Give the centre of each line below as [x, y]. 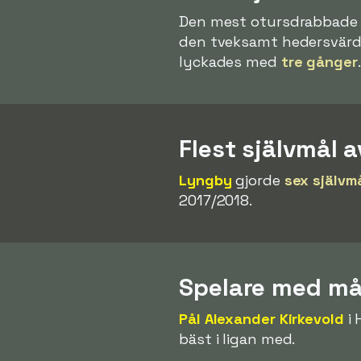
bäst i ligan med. [237, 338]
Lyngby [205, 180]
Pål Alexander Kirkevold [261, 318]
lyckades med [230, 61]
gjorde [258, 180]
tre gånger [319, 61]
